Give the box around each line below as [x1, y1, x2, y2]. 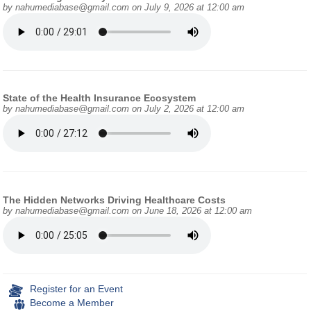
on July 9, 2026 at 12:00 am [129, 2, 245, 12]
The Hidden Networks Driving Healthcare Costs [3, 194, 226, 205]
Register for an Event [30, 283, 124, 294]
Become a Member [30, 296, 115, 308]
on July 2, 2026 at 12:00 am [129, 104, 245, 115]
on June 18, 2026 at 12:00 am [129, 205, 253, 216]
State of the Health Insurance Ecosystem [3, 92, 196, 104]
